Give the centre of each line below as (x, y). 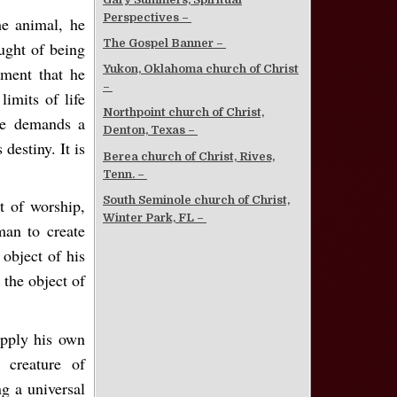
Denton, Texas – (150, 130)
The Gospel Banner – (164, 43)
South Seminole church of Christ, (196, 199)
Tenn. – (125, 174)
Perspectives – (147, 18)
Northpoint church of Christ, (183, 113)
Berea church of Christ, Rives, (189, 156)
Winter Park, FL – (155, 217)
